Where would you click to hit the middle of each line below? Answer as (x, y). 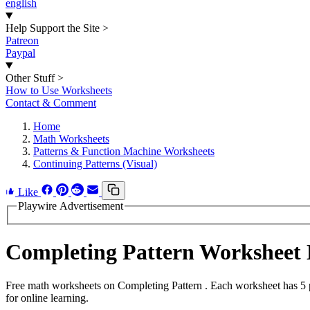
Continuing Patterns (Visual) (95, 164)
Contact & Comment (51, 103)
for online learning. (47, 298)
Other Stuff (30, 78)
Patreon (22, 40)
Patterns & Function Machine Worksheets (124, 151)
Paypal (20, 53)
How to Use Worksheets (59, 90)
